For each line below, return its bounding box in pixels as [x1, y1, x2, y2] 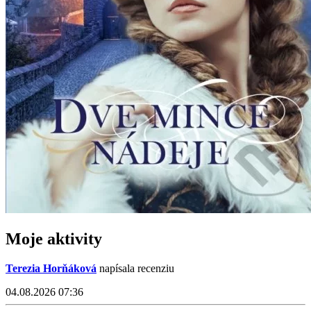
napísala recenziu [96, 262, 174, 275]
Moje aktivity [6, 230, 102, 249]
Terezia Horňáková [6, 262, 96, 275]
